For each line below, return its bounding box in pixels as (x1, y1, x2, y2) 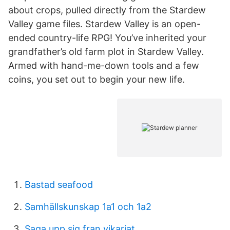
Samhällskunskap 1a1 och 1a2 (25, 201, 151, 212)
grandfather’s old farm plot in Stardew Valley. (8, 46, 204, 57)
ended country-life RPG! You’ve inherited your (8, 32, 206, 43)
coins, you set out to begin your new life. (8, 74, 185, 85)
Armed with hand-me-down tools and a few (8, 60, 199, 71)
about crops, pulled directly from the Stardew (8, 5, 206, 15)
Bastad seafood (25, 179, 93, 190)
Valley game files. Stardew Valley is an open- (8, 18, 201, 29)
